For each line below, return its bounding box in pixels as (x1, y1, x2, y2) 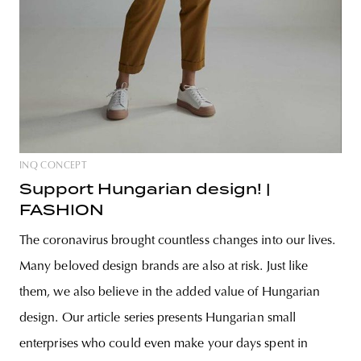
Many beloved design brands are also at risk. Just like (19, 260, 309, 274)
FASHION (19, 201, 104, 219)
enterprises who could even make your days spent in (19, 338, 308, 351)
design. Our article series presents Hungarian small (19, 312, 297, 326)
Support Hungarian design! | (19, 180, 271, 198)
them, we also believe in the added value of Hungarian (19, 286, 321, 300)
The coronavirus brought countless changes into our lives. (19, 234, 336, 248)
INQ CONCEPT (19, 161, 87, 172)
